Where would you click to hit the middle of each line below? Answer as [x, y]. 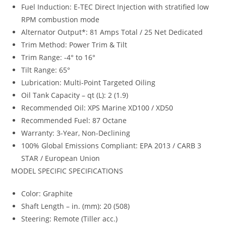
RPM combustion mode [61, 19]
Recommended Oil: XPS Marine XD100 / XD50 [97, 107]
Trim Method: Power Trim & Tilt [74, 44]
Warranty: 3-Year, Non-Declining [76, 133]
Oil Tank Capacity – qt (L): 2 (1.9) [75, 95]
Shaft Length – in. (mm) [61, 206]
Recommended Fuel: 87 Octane [74, 120]
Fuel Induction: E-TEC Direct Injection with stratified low [115, 7]
